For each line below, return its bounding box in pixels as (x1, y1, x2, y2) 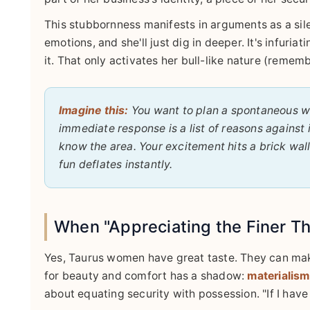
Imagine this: (59, 104, 129, 118)
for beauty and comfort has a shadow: (44, 268, 248, 282)
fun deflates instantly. (59, 158, 173, 172)
